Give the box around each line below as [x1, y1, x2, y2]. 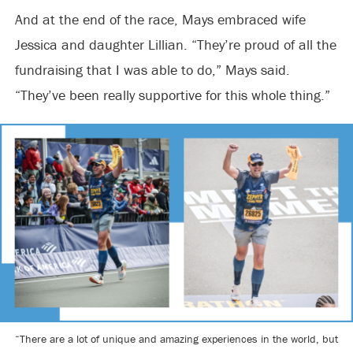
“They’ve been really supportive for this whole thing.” [14, 86, 330, 104]
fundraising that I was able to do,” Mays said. [14, 61, 290, 79]
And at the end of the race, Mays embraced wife [14, 10, 306, 28]
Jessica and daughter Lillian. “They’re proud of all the [14, 35, 336, 54]
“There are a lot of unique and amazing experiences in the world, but [14, 332, 338, 347]
